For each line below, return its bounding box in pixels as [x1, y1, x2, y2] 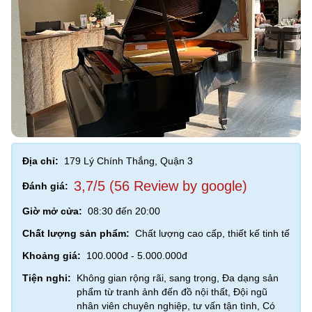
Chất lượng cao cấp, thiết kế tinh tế [135, 228, 290, 239]
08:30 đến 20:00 [88, 205, 160, 217]
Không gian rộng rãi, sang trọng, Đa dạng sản [77, 272, 279, 283]
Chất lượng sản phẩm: [22, 228, 130, 239]
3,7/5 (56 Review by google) [74, 178, 247, 194]
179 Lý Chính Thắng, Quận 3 [64, 155, 193, 166]
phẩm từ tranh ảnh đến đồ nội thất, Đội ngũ [77, 286, 267, 297]
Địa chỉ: [22, 155, 58, 166]
